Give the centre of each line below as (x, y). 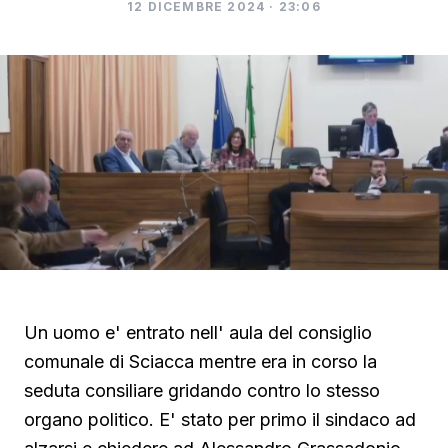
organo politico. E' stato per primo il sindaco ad (220, 420)
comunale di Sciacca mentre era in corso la (200, 362)
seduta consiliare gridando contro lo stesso (202, 391)
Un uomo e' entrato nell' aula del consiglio (198, 333)
